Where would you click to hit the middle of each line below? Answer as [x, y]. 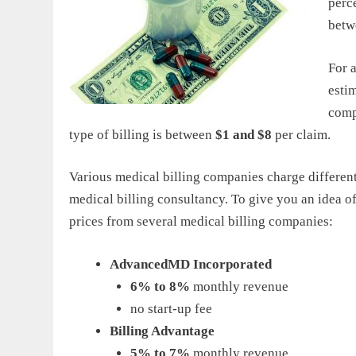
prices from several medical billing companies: [201, 222]
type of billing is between [142, 134]
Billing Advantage [162, 331]
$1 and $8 [245, 134]
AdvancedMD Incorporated [191, 264]
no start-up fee [171, 308]
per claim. [303, 134]
